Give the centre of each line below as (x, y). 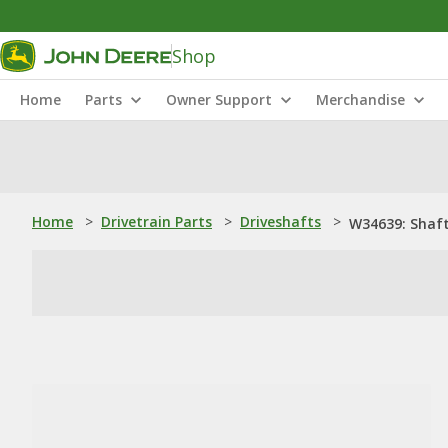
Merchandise (360, 99)
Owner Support (219, 99)
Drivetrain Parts (156, 221)
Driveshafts (280, 221)
